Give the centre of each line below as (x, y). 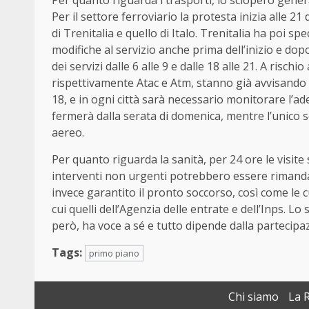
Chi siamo (253, 297)
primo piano (114, 253)
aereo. (68, 133)
